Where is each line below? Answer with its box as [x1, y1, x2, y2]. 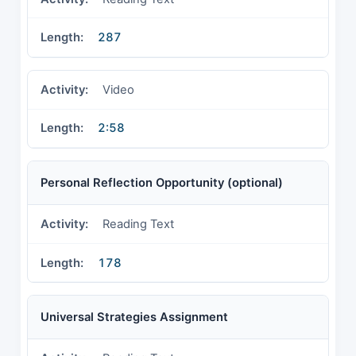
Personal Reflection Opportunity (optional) [41, 176, 283, 191]
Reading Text [103, 216, 174, 231]
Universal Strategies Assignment [41, 310, 228, 325]
